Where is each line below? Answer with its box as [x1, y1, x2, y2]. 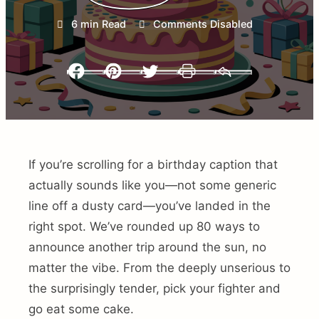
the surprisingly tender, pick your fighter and [28, 281, 281, 296]
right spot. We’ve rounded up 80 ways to [28, 219, 260, 234]
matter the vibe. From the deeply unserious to [28, 261, 291, 276]
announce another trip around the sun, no [28, 240, 266, 255]
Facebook [111, 75, 159, 88]
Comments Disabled [152, 18, 253, 31]
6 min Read [70, 18, 126, 31]
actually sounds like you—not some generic [28, 178, 276, 193]
